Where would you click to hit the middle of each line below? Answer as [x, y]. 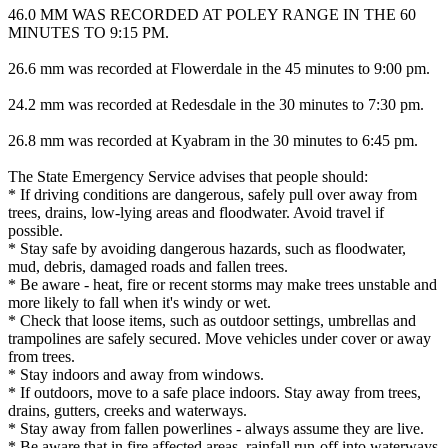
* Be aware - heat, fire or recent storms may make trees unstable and [222, 285]
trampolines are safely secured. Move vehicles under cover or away [219, 339]
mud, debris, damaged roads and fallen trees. [148, 267]
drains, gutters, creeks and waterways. [127, 411]
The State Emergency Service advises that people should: [188, 177]
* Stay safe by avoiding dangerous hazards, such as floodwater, [207, 249]
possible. [35, 231]
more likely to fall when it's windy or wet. [139, 303]
